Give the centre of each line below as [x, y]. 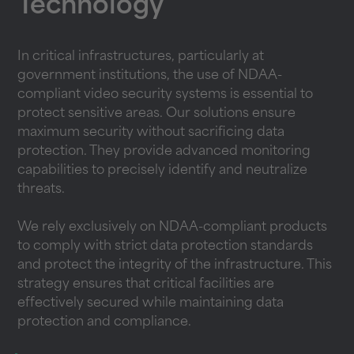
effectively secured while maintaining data [151, 303]
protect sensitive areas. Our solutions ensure [157, 114]
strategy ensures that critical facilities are [146, 284]
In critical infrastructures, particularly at [141, 57]
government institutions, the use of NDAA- [150, 76]
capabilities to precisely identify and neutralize [163, 171]
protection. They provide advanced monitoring [164, 152]
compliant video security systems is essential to [166, 95]
